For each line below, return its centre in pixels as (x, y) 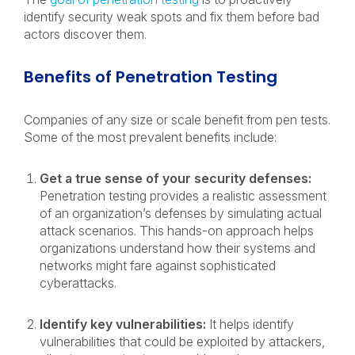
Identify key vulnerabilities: (123, 324)
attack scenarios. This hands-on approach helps (177, 231)
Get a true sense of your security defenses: (176, 178)
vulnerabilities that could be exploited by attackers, (182, 342)
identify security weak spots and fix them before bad (172, 17)
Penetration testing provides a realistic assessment (183, 196)
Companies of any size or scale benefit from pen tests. (177, 120)
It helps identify (250, 324)
